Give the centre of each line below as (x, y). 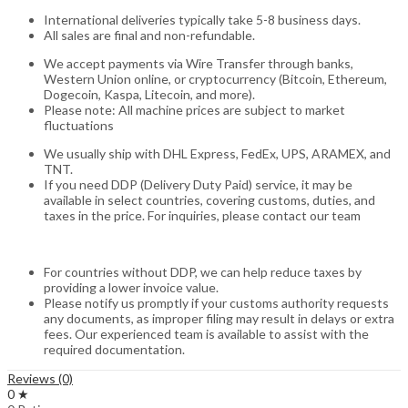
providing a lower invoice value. (131, 288)
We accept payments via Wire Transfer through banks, (199, 64)
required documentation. (114, 350)
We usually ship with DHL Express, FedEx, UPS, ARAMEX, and (217, 154)
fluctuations (79, 126)
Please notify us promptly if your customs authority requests (216, 303)
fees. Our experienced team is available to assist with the (206, 334)
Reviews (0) (40, 379)
